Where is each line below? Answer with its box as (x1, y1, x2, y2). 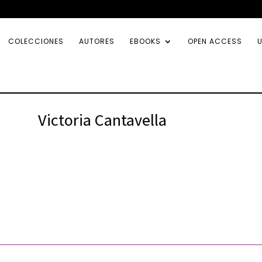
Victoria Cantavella (37, 108, 167, 130)
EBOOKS (130, 36, 161, 46)
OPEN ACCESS (188, 36, 242, 46)
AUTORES (79, 36, 115, 46)
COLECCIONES (8, 36, 64, 46)
